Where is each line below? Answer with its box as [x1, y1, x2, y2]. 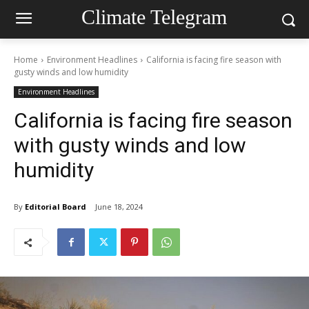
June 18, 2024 [95, 201, 143, 212]
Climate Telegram [81, 5, 228, 28]
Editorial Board [25, 201, 86, 212]
